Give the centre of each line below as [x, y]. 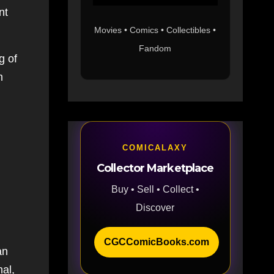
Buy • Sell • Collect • [155, 189]
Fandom [155, 48]
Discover [155, 207]
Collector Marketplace [155, 168]
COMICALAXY [155, 147]
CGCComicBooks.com [156, 242]
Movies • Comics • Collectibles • [155, 30]
